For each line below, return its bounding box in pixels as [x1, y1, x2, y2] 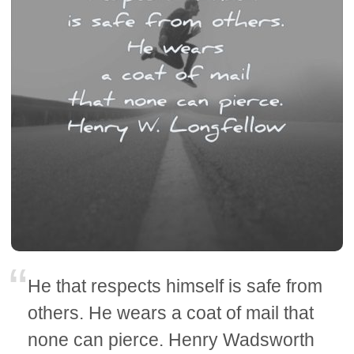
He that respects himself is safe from [28, 276, 323, 297]
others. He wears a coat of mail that [28, 303, 314, 324]
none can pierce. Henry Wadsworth [28, 330, 315, 351]
